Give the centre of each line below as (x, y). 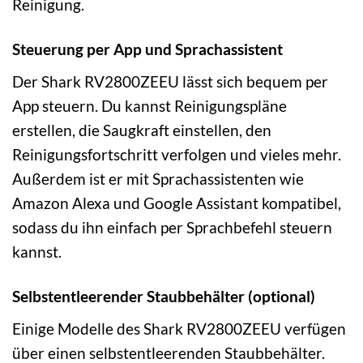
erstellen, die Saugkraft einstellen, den (142, 130)
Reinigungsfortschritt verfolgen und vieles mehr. (177, 155)
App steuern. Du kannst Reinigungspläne (149, 106)
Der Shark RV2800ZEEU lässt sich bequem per (170, 82)
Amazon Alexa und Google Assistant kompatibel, (177, 203)
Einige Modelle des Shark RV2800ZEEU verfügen (179, 328)
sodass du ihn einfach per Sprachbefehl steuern (172, 228)
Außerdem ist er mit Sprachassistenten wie (158, 179)
